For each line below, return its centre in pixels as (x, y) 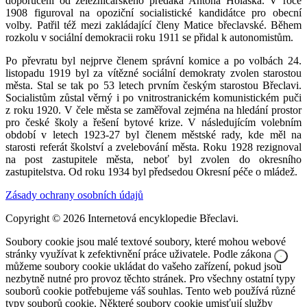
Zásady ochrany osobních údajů (74, 195)
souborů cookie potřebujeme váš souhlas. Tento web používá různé (150, 291)
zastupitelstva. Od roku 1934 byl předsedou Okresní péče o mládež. (151, 171)
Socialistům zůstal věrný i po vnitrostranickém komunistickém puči (153, 97)
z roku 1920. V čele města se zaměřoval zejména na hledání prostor (153, 110)
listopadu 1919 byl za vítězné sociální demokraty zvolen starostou (153, 73)
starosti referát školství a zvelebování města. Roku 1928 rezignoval (153, 147)
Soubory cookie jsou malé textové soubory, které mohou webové (146, 241)
